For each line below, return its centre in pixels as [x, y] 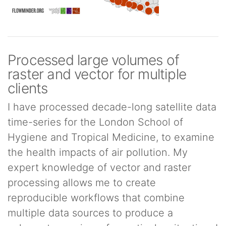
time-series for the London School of [95, 122]
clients [28, 88]
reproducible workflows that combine [96, 198]
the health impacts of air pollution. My [98, 152]
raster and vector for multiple [97, 74]
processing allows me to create [82, 183]
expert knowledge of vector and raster [99, 167]
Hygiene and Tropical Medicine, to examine [111, 137]
